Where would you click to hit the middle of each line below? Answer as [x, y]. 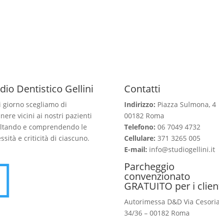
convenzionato [157, 176]
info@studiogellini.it [181, 150]
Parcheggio [149, 167]
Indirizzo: [140, 105]
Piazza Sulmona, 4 [186, 105]
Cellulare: [141, 138]
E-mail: [135, 150]
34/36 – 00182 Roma [157, 213]
